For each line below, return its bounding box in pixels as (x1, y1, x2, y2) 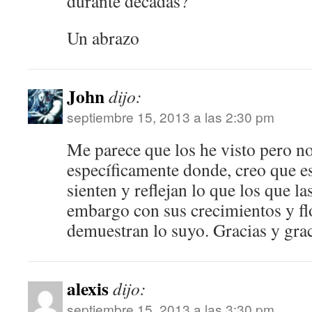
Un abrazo (67, 25, 139, 49)
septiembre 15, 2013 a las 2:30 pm (67, 107, 274, 126)
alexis (67, 274, 109, 302)
